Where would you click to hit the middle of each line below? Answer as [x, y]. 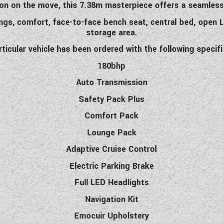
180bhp [111, 66]
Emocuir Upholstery [111, 216]
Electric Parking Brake [111, 166]
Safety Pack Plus [111, 99]
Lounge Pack [111, 132]
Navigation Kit [111, 199]
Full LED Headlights [111, 183]
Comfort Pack [111, 116]
